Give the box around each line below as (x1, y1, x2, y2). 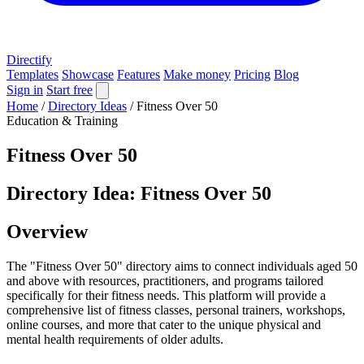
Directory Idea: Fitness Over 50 (6, 182, 271, 204)
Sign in (6, 83, 43, 97)
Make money (163, 67, 231, 81)
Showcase (62, 67, 114, 81)
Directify (6, 53, 52, 67)
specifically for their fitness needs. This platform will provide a (6, 288, 326, 302)
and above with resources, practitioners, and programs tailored (6, 273, 323, 288)
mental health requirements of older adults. (6, 331, 223, 346)
